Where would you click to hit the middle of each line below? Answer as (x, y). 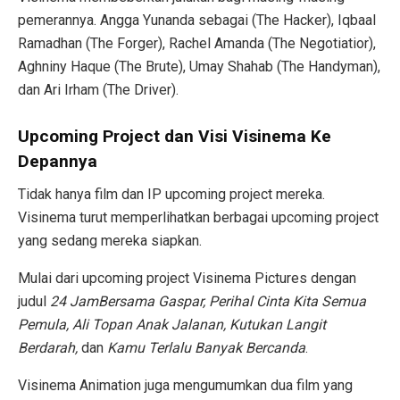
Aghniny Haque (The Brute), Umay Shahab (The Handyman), (199, 66)
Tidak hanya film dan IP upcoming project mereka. (171, 195)
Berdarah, (48, 348)
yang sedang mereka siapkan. (110, 241)
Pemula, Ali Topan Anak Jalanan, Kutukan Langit (172, 325)
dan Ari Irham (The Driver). (98, 89)
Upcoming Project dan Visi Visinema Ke (175, 137)
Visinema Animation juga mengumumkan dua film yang (185, 386)
